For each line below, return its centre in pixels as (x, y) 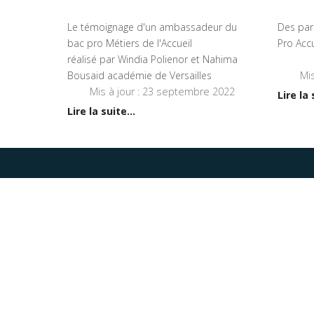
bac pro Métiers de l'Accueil (130, 43)
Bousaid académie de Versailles (139, 76)
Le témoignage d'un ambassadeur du (152, 27)
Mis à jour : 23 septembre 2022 (162, 92)
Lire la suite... (101, 111)
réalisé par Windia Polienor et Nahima (152, 60)
